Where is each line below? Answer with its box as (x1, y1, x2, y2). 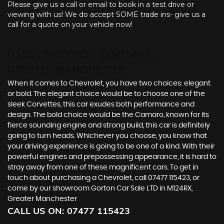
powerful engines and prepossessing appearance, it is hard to (7, 153, 216, 161)
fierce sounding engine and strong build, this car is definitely (7, 122, 210, 129)
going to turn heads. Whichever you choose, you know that (7, 132, 207, 140)
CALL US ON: (7, 205, 67, 217)
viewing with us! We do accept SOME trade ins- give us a (7, 10, 205, 19)
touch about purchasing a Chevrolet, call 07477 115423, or (7, 174, 199, 182)
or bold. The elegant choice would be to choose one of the (7, 90, 205, 98)
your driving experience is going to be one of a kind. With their (7, 143, 214, 150)
